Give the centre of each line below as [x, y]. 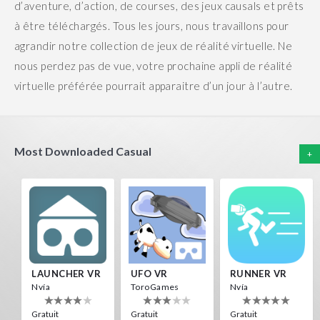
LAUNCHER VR [66, 273]
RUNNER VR [258, 273]
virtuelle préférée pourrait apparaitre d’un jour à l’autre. [154, 86]
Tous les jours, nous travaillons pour [201, 26]
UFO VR [149, 273]
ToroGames [155, 286]
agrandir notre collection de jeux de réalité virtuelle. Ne [154, 46]
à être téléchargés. [64, 26]
